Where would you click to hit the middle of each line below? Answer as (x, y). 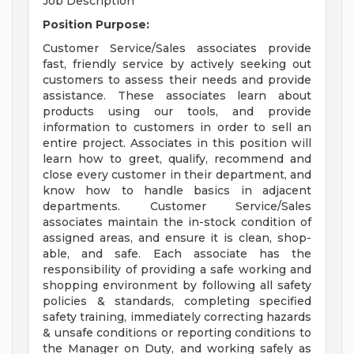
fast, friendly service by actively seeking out (177, 64)
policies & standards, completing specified (177, 301)
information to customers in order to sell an (177, 128)
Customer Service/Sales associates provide (177, 49)
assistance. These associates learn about (177, 96)
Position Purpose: (96, 25)
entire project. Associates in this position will (177, 143)
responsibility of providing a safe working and (177, 270)
